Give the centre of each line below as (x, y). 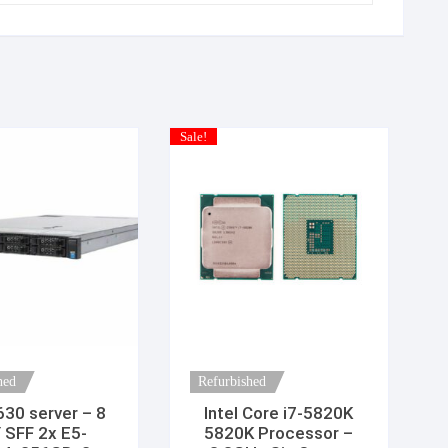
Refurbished (232, 381)
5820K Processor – (279, 432)
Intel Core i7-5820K (279, 412)
